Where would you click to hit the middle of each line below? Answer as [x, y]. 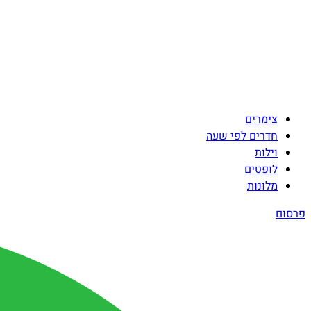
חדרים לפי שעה [242, 136]
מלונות [262, 186]
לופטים [261, 169]
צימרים [261, 119]
